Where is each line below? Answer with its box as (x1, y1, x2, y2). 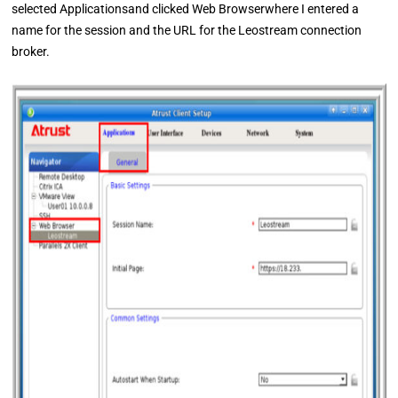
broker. (12, 44, 51, 59)
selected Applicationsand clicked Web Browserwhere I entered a (12, 2, 360, 16)
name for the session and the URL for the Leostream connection (12, 23, 362, 37)
